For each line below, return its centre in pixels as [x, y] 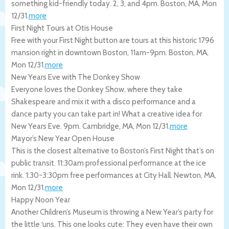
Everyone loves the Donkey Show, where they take [97, 89]
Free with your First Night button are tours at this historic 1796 [113, 40]
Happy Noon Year [41, 200]
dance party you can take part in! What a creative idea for [107, 114]
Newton [187, 175]
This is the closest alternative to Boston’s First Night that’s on [113, 151]
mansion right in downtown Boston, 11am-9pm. [90, 52]
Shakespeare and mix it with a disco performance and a [104, 101]
